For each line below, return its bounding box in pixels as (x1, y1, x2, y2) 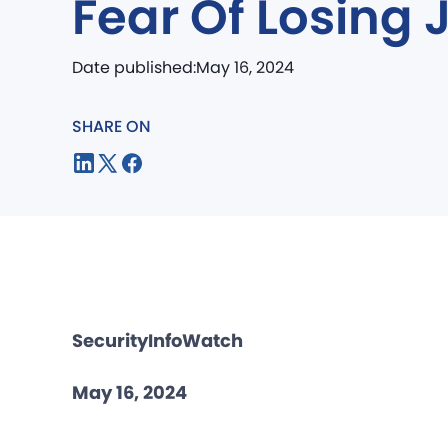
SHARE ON (72, 115, 151, 139)
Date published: (72, 56, 196, 80)
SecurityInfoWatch (72, 328, 243, 354)
